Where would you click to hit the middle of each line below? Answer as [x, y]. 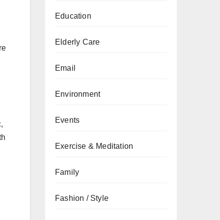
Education [73, 16]
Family [67, 172]
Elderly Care [78, 42]
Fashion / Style [82, 198]
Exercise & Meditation [94, 146]
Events [68, 120]
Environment [78, 94]
